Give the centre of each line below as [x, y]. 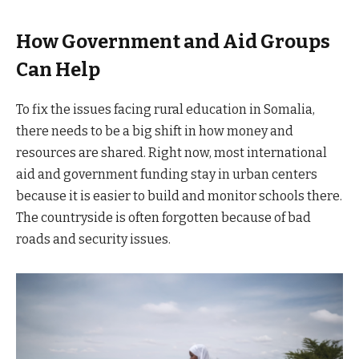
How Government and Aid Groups [173, 41]
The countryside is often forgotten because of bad [163, 217]
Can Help [58, 69]
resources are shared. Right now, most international [171, 152]
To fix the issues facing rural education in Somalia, [165, 109]
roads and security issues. [93, 239]
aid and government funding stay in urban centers [167, 174]
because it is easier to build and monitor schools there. [179, 196]
